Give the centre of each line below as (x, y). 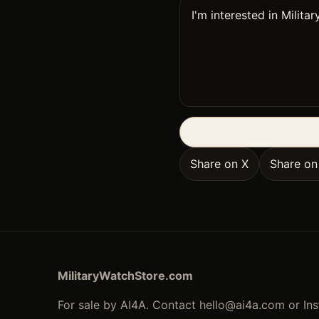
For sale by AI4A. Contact (128, 305)
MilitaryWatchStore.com (125, 276)
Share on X (219, 164)
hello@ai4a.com (242, 305)
